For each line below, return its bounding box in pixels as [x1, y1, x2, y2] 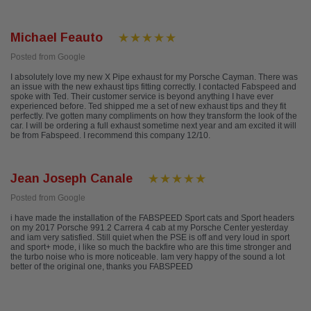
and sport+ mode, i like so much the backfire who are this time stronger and [10, 242, 292, 253]
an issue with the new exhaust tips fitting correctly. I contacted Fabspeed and [10, 82, 296, 92]
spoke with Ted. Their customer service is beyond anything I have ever [10, 92, 274, 102]
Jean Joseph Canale [10, 171, 133, 186]
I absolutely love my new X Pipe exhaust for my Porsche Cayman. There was [10, 72, 298, 83]
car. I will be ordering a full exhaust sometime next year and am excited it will [10, 121, 296, 131]
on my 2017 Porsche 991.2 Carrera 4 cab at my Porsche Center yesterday [10, 223, 288, 233]
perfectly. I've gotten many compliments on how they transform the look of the [10, 111, 297, 121]
